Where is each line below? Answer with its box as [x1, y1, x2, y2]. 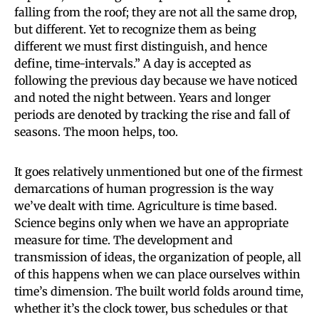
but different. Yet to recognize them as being [14, 21, 256, 36]
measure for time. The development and [14, 232, 233, 247]
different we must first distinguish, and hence [14, 38, 267, 53]
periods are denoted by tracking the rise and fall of [14, 107, 290, 122]
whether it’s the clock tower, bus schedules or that [14, 300, 288, 315]
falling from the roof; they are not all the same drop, [14, 4, 297, 19]
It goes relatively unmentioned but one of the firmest [14, 164, 303, 179]
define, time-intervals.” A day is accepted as [14, 56, 251, 70]
